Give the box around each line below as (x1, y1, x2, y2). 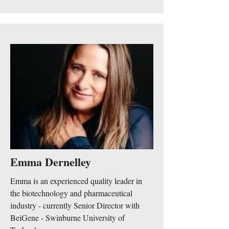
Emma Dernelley (10, 153, 91, 170)
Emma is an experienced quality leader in (10, 175, 142, 186)
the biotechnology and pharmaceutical (10, 188, 132, 198)
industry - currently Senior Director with (10, 200, 140, 211)
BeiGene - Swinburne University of (10, 212, 125, 223)
